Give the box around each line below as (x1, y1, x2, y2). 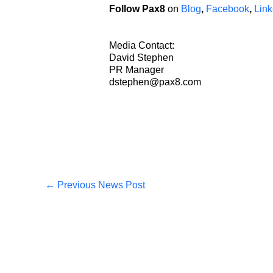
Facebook (205, 3, 249, 14)
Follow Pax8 (108, 3, 165, 14)
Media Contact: (108, 40, 174, 51)
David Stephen (108, 52, 174, 63)
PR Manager (108, 64, 164, 75)
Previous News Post (55, 179, 145, 190)
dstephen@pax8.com (108, 76, 201, 87)
